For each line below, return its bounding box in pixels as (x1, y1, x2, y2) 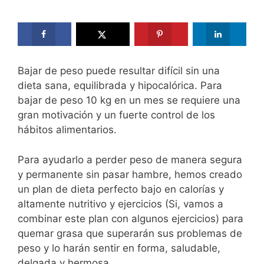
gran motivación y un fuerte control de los (18, 109, 215, 121)
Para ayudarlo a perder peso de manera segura (18, 153, 242, 166)
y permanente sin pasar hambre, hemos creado (18, 168, 242, 180)
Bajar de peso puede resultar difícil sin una (18, 65, 220, 77)
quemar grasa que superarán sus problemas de (18, 227, 242, 239)
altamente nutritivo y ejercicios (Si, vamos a (18, 197, 223, 210)
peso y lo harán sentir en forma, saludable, (18, 242, 220, 254)
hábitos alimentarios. (18, 124, 117, 136)
